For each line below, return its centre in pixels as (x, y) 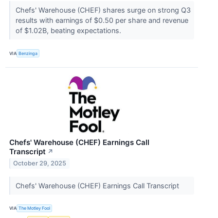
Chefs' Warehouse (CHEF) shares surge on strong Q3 (103, 10)
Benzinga (28, 53)
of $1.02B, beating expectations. (69, 31)
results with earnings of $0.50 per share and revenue (102, 20)
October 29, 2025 (40, 163)
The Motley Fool (35, 208)
